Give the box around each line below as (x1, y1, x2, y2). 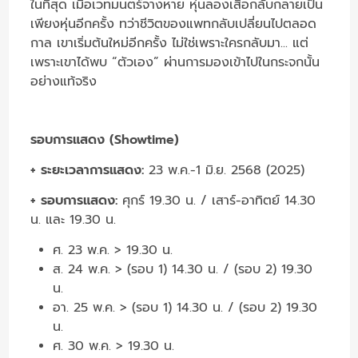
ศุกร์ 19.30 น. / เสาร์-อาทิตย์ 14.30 (117, 190, 316, 210)
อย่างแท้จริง (30, 71, 97, 91)
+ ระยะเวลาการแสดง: (30, 160, 145, 180)
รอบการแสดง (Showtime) (30, 129, 180, 149)
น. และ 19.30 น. (30, 209, 117, 229)
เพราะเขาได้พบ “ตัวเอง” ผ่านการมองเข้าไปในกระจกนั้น (30, 52, 320, 72)
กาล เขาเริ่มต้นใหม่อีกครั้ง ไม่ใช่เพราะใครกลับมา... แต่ (30, 33, 309, 53)
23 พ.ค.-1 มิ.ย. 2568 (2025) (144, 160, 310, 180)
